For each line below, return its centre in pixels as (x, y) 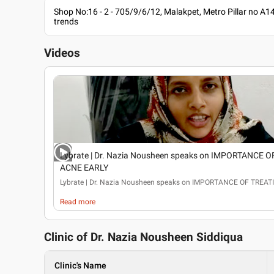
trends (66, 21)
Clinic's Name (80, 265)
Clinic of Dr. (76, 237)
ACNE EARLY (84, 168)
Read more (78, 202)
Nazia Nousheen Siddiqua (175, 237)
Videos (62, 53)
